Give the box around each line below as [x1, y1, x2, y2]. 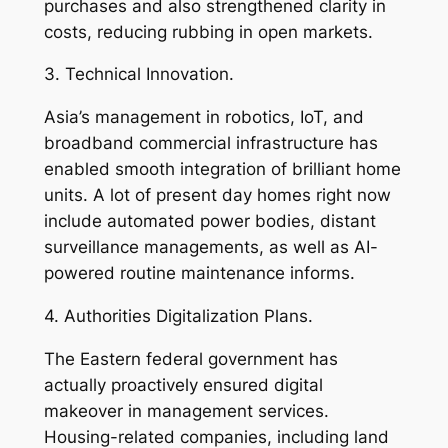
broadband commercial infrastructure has [43, 133, 378, 154]
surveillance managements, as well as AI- [43, 237, 378, 258]
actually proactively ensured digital [43, 374, 323, 395]
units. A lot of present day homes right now [43, 185, 391, 206]
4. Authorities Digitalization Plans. [43, 306, 313, 327]
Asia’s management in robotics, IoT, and [43, 107, 364, 128]
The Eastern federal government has [43, 348, 338, 369]
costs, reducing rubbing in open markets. [43, 21, 373, 42]
